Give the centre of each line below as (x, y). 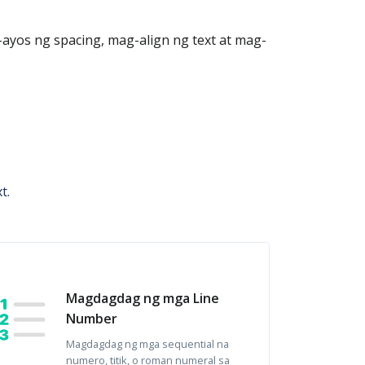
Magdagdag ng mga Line (142, 298)
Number (91, 319)
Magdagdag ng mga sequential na (147, 344)
